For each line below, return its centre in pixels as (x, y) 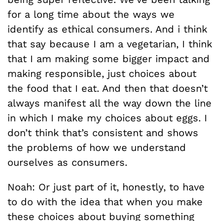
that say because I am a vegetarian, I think (110, 44)
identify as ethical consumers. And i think (107, 29)
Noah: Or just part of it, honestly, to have (106, 187)
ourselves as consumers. (67, 162)
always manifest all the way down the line (110, 103)
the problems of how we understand (97, 147)
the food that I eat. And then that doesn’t (108, 88)
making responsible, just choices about (102, 74)
